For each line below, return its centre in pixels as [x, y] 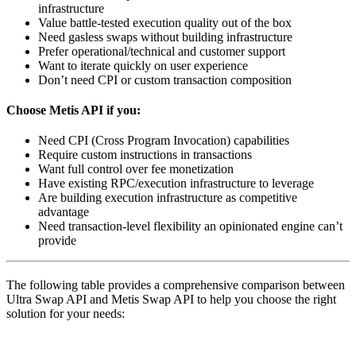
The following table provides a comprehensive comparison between [176, 284]
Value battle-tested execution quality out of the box [165, 22]
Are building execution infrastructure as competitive [168, 197]
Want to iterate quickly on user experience [143, 65]
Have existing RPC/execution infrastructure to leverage [176, 183]
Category [48, 346]
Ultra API [219, 346]
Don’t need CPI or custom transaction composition [165, 79]
